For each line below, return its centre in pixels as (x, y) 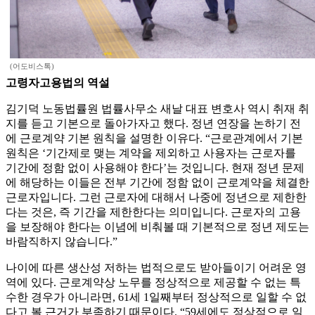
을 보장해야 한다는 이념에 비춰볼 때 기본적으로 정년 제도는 (157, 227)
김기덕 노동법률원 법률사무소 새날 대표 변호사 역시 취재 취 (157, 109)
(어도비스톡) (32, 66)
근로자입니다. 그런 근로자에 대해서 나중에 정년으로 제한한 (156, 198)
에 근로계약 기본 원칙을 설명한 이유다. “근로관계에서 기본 (154, 139)
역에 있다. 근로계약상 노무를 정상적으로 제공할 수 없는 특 (153, 283)
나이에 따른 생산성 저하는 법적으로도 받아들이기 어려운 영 (156, 268)
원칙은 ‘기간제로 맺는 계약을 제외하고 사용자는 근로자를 (151, 153)
